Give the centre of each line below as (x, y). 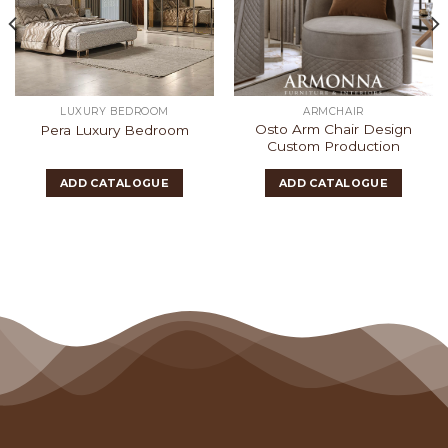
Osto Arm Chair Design (333, 128)
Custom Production (333, 145)
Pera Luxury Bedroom (114, 129)
